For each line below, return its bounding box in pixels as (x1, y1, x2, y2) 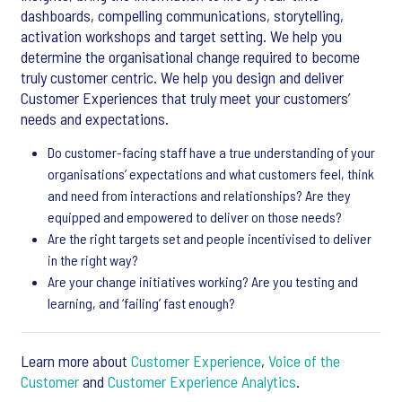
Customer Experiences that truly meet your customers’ (21, 88, 350, 108)
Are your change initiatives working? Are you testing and (48, 273, 358, 290)
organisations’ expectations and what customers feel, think (48, 165, 374, 182)
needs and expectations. (21, 109, 169, 128)
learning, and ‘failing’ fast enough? (48, 294, 235, 311)
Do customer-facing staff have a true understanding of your (48, 144, 375, 161)
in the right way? (48, 251, 138, 268)
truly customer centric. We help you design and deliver (21, 67, 344, 87)
